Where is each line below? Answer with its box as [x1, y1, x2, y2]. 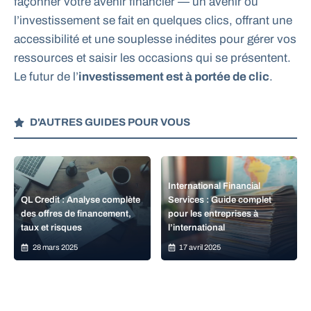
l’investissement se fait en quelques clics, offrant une [14, 14, 292, 28]
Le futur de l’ [14, 70, 78, 84]
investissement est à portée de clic [78, 70, 269, 84]
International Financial [167, 181, 260, 192]
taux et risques [21, 223, 82, 233]
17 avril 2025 [179, 243, 221, 252]
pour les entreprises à [167, 209, 258, 219]
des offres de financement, [21, 209, 131, 219]
